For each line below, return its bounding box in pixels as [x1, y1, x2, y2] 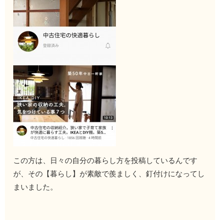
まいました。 [13, 182, 58, 191]
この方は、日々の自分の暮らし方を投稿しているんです [13, 156, 198, 165]
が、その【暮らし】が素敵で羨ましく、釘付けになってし [13, 169, 205, 178]
